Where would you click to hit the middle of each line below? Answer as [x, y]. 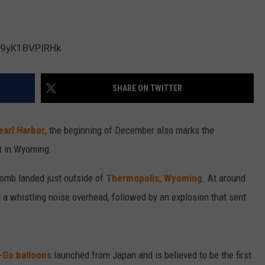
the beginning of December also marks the [130, 130]
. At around [224, 178]
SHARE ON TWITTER [147, 88]
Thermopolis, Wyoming [154, 178]
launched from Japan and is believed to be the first [151, 255]
